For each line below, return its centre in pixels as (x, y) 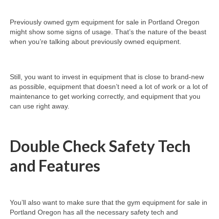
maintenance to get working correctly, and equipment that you (105, 97)
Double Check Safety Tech (100, 146)
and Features (55, 166)
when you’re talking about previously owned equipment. (96, 42)
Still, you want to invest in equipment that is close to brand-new (107, 77)
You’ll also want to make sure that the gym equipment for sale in (109, 202)
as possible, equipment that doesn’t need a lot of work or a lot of (109, 87)
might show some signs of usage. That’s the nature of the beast (108, 32)
